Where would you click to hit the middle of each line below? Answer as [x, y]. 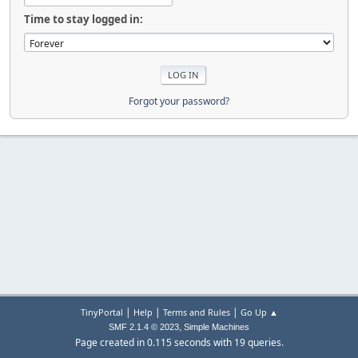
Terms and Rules [196, 312]
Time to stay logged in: [84, 19]
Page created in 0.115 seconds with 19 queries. [179, 342]
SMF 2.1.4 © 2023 [144, 327]
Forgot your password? [179, 101]
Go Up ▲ [259, 312]
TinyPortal [101, 312]
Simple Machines [217, 327]
